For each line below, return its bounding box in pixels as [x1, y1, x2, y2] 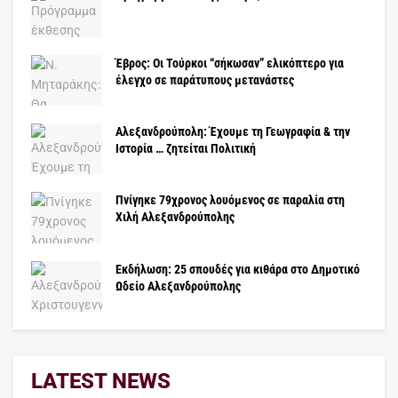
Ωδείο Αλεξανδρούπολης [115, 278, 241, 293]
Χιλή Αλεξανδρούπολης [115, 210, 235, 225]
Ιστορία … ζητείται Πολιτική [115, 141, 256, 156]
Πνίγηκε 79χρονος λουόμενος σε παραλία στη [115, 193, 345, 208]
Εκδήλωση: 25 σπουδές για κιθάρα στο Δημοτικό [115, 261, 360, 276]
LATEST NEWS [31, 368, 171, 394]
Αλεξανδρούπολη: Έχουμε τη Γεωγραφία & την [115, 124, 350, 139]
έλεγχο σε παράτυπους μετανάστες [115, 72, 294, 87]
